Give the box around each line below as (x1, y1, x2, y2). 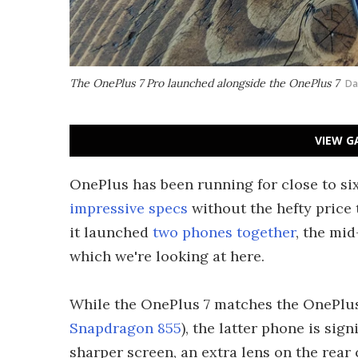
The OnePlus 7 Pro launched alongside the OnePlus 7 (70, 76, 339, 90)
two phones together (153, 223, 296, 241)
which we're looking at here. (70, 247, 265, 265)
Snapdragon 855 (70, 319, 181, 337)
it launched (70, 223, 153, 241)
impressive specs (70, 199, 188, 217)
